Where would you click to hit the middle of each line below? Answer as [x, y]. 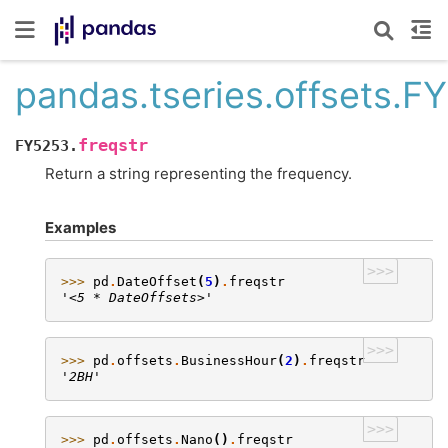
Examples [80, 227]
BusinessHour [229, 360]
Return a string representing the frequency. [198, 173]
